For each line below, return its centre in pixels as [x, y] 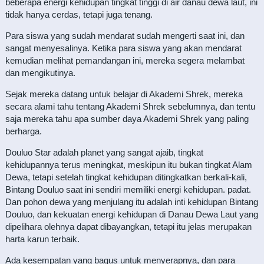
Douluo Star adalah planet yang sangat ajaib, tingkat [104, 152]
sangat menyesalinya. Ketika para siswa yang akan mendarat [123, 48]
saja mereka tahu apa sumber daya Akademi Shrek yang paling [127, 119]
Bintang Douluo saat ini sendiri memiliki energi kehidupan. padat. [128, 189]
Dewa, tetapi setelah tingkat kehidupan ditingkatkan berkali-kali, [126, 177]
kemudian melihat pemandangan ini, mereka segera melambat [125, 60]
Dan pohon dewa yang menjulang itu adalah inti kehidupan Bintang [131, 202]
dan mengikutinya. [40, 73]
